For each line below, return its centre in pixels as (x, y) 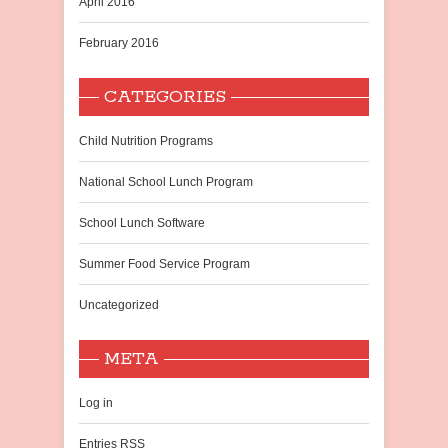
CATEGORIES (165, 97)
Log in (96, 403)
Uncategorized (119, 305)
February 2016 (119, 43)
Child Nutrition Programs (146, 141)
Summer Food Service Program (164, 264)
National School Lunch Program (166, 182)
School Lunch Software (142, 223)
